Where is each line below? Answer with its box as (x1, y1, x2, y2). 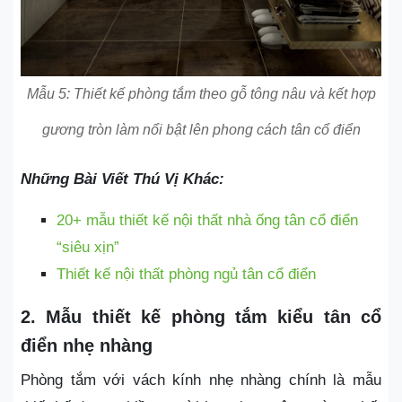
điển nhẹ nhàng (21, 335, 153, 355)
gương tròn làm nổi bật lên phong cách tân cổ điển (41, 121, 361, 137)
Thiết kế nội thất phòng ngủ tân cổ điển (57, 265, 316, 283)
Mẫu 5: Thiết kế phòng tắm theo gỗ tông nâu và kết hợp (26, 85, 376, 101)
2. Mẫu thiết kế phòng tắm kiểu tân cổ (21, 306, 381, 327)
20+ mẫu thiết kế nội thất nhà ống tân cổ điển (57, 211, 358, 229)
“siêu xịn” (57, 238, 119, 256)
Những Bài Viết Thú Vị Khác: (21, 170, 224, 188)
